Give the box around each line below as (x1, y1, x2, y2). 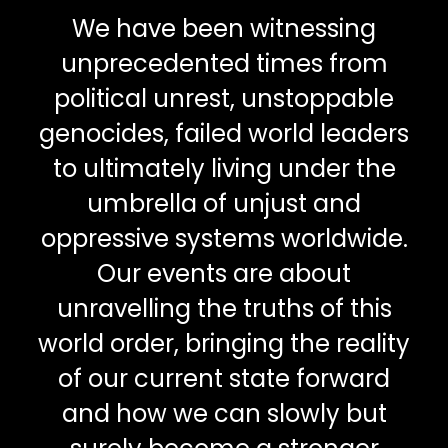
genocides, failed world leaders (39, 116, 409, 150)
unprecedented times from (60, 46, 388, 80)
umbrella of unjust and (87, 186, 361, 220)
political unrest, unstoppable (54, 81, 394, 115)
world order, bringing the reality (38, 326, 410, 360)
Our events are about (97, 256, 351, 290)
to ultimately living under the (52, 151, 396, 185)
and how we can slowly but (61, 396, 387, 430)
